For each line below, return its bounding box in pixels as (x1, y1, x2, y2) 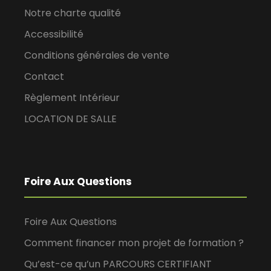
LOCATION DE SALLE (24, 112, 117, 126)
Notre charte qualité (24, 6, 121, 21)
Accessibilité (24, 27, 83, 42)
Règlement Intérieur (24, 91, 120, 105)
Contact (24, 70, 64, 84)
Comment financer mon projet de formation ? (24, 236, 244, 250)
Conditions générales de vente (24, 48, 169, 63)
